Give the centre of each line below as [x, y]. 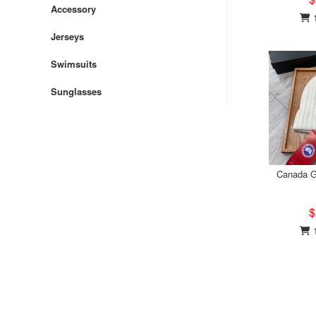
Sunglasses [76, 91]
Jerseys [67, 36]
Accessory [73, 9]
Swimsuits [74, 64]
